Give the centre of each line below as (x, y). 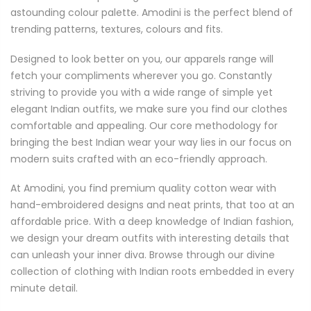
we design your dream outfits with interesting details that (150, 238)
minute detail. (44, 288)
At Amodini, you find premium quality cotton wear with (143, 188)
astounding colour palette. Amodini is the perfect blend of (152, 13)
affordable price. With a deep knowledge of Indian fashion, (152, 221)
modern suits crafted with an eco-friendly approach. (139, 159)
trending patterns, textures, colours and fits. (117, 30)
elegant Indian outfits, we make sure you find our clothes (149, 109)
